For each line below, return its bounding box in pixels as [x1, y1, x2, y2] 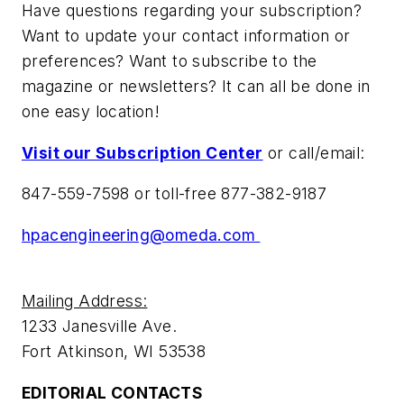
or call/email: [262, 142, 365, 162]
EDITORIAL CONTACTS [22, 382, 204, 402]
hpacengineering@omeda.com [22, 225, 255, 244]
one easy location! [22, 101, 165, 121]
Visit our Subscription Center [22, 142, 263, 162]
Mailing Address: [22, 291, 148, 311]
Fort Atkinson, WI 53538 [22, 342, 207, 362]
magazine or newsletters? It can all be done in [22, 76, 371, 96]
